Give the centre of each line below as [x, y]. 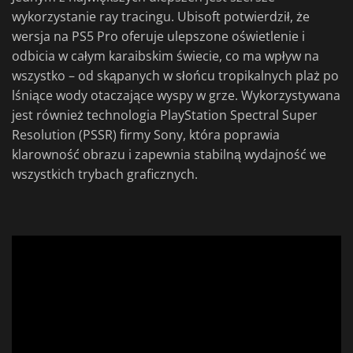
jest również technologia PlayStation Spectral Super [165, 115]
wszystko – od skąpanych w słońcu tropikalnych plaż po [175, 76]
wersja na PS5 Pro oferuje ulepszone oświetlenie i [158, 37]
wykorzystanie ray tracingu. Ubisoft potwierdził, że [161, 17]
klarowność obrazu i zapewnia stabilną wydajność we [169, 155]
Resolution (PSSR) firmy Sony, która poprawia [146, 135]
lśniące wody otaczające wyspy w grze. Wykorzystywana [176, 96]
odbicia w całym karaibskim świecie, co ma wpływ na [165, 56]
